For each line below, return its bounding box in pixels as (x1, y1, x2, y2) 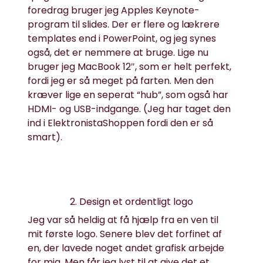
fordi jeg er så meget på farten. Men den (28, 74, 214, 87)
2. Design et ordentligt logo (70, 195, 193, 208)
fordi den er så (144, 116, 214, 130)
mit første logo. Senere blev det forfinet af (28, 227, 222, 241)
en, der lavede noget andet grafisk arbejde (28, 241, 225, 255)
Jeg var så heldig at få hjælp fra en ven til (28, 213, 219, 227)
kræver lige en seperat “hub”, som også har (28, 88, 229, 102)
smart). (28, 130, 65, 144)
